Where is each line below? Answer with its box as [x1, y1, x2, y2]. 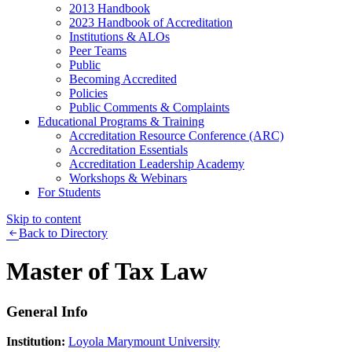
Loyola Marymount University [68, 335, 220, 349]
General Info [6, 302, 88, 320]
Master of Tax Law [6, 257, 207, 286]
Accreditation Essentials [69, 142, 188, 156]
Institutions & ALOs [69, 29, 170, 43]
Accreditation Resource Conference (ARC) [69, 128, 284, 142]
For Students [38, 185, 101, 199]
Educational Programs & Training [38, 114, 204, 128]
